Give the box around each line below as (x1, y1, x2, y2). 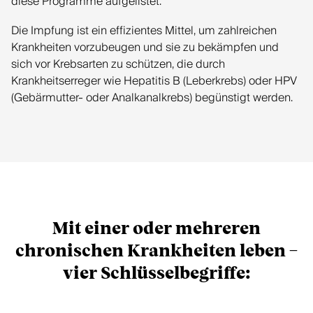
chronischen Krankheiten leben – (15, 243, 298, 260)
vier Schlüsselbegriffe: (62, 265, 251, 282)
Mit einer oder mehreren (52, 221, 261, 238)
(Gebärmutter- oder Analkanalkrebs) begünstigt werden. (11, 88, 293, 108)
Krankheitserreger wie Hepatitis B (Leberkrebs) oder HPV (11, 71, 297, 91)
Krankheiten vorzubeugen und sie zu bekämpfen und (11, 38, 279, 57)
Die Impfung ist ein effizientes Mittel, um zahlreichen (11, 21, 277, 41)
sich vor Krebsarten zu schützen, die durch (11, 54, 225, 74)
